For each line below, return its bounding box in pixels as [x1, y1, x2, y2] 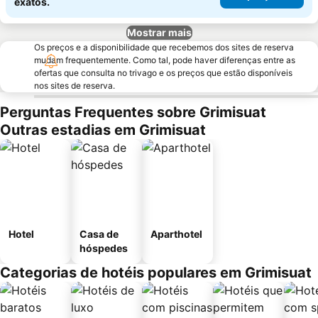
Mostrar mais [126, 26, 192, 38]
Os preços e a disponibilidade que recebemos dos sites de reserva [34, 42, 294, 53]
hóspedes [79, 242, 128, 254]
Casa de [79, 228, 119, 240]
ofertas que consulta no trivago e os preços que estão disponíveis [34, 67, 292, 78]
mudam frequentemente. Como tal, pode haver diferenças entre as [34, 55, 295, 65]
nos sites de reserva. [34, 80, 115, 91]
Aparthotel [150, 228, 202, 240]
